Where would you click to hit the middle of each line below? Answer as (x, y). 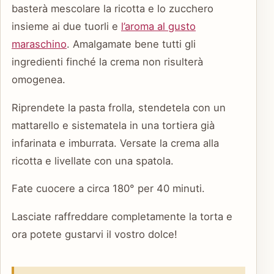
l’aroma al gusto (158, 27)
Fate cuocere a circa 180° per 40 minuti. (108, 189)
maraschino (39, 44)
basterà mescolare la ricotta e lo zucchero (113, 9)
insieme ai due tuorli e (66, 27)
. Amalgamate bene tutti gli (131, 44)
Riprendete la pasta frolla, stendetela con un (119, 107)
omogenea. (39, 80)
